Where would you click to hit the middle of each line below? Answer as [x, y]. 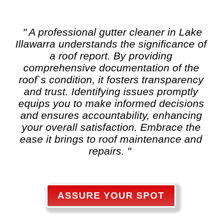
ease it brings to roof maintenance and [111, 139]
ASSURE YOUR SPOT [111, 195]
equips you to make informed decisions [111, 103]
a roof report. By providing [111, 56]
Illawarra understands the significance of [111, 44]
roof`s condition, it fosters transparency [111, 80]
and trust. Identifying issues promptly [111, 91]
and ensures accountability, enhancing [111, 115]
